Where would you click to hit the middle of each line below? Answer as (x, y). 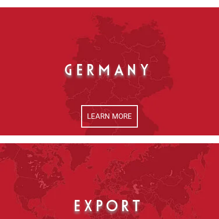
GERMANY (109, 71)
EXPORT (109, 207)
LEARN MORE (109, 116)
